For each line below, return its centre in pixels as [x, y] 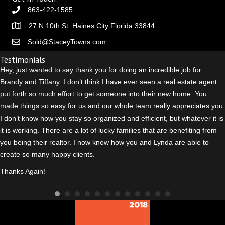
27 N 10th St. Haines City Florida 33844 [92, 26]
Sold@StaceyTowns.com [67, 42]
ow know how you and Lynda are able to [145, 142]
